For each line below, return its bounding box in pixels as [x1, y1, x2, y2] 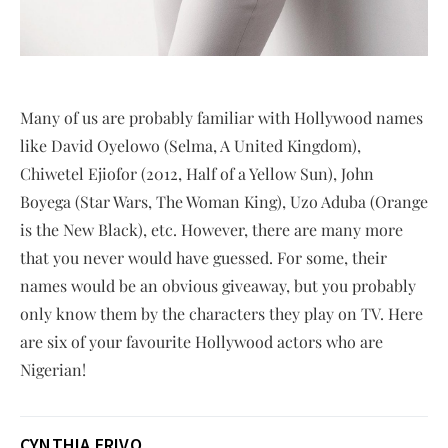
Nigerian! [20, 358, 86, 380]
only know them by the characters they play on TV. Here [20, 302, 423, 324]
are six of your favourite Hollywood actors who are [20, 330, 383, 352]
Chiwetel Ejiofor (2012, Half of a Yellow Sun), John [20, 162, 374, 184]
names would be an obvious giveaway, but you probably [20, 274, 416, 296]
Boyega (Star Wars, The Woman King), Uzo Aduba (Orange [20, 190, 428, 212]
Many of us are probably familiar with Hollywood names [20, 106, 423, 128]
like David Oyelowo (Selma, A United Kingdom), [20, 134, 361, 156]
